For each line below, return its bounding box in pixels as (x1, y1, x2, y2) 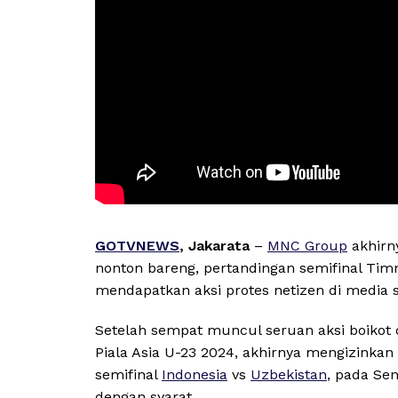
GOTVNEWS (95, 237, 179, 255)
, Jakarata (179, 237, 250, 255)
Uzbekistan (251, 366, 327, 384)
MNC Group (267, 237, 347, 255)
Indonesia (162, 366, 227, 384)
